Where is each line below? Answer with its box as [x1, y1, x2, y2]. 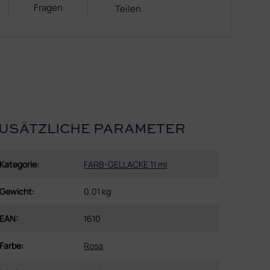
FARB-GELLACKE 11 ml [84, 158, 168, 170]
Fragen [34, 1, 63, 14]
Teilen [115, 2, 141, 15]
